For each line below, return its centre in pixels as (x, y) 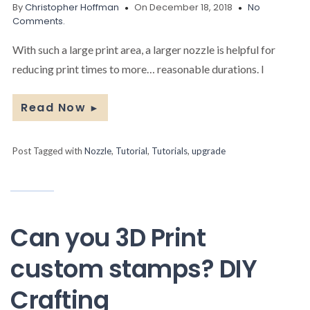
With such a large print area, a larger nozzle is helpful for (144, 49)
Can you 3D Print (108, 237)
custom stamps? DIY (134, 268)
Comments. (39, 21)
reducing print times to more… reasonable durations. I (138, 69)
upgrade (209, 151)
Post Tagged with (48, 151)
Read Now (53, 107)
